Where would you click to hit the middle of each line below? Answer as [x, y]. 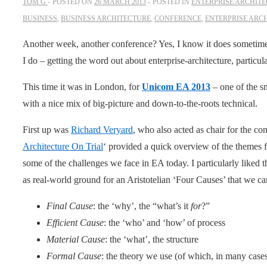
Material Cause [76, 239]
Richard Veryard [102, 129]
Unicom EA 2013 [176, 86]
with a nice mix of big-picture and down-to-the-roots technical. [140, 103]
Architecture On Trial [63, 146]
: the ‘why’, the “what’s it [142, 206]
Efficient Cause [75, 222]
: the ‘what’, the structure [152, 239]
